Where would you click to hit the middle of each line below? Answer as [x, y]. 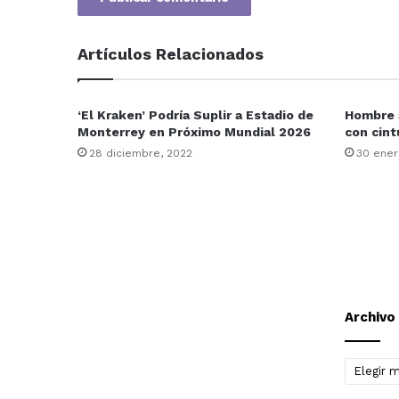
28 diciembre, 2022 [141, 153]
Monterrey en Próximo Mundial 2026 [194, 131]
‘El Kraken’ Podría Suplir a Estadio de [195, 114]
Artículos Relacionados [171, 53]
